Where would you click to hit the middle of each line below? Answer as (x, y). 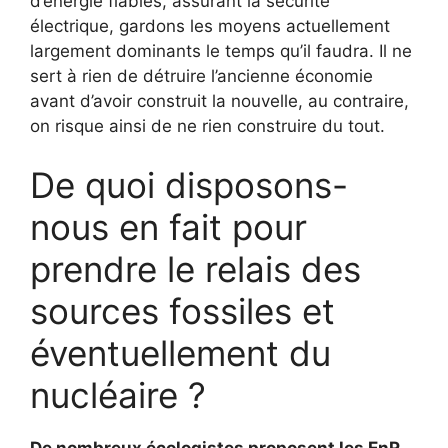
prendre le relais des (195, 269)
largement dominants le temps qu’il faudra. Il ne (221, 50)
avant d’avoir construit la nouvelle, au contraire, (219, 100)
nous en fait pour (168, 227)
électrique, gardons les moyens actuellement (210, 25)
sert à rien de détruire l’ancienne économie (201, 75)
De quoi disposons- (189, 185)
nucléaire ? (118, 395)
